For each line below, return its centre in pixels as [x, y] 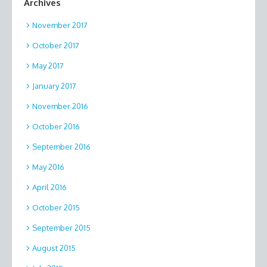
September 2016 [61, 146]
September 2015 [61, 227]
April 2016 [49, 187]
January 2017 [54, 86]
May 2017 [48, 65]
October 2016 [56, 126]
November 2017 [60, 25]
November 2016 [60, 106]
